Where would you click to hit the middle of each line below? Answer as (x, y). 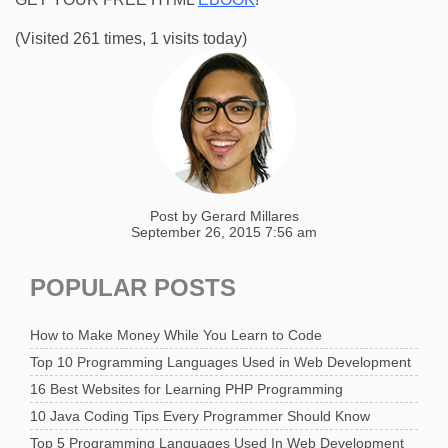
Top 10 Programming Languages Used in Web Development (220, 362)
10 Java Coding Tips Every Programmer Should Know (200, 416)
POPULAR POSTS (133, 288)
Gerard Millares (249, 216)
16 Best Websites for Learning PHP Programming (186, 389)
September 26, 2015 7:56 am (224, 232)
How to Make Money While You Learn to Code (176, 335)
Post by (175, 216)
